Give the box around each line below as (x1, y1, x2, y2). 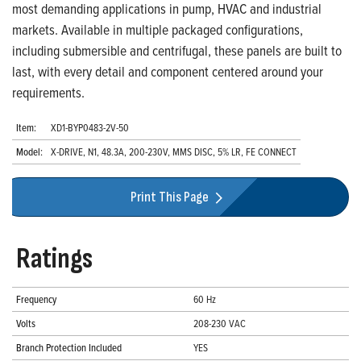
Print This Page (131, 188, 211, 207)
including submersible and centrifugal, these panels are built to (12, 40, 342, 60)
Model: (16, 144, 43, 159)
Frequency (16, 292, 56, 307)
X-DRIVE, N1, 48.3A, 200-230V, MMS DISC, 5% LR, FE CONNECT (51, 144, 297, 159)
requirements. (12, 82, 85, 102)
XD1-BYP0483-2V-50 (51, 120, 129, 135)
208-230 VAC (193, 316, 246, 331)
